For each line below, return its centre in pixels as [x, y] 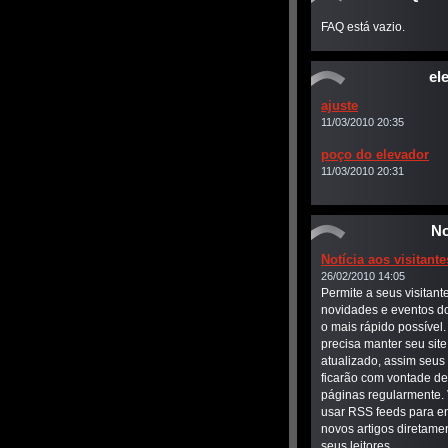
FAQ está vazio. [363, 27]
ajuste [339, 105]
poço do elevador [375, 154]
